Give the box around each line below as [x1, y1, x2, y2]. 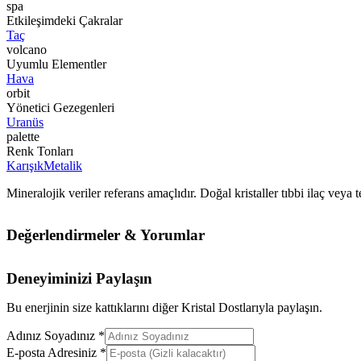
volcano [6, 43, 47, 57]
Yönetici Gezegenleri [6, 101, 114, 115]
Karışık [6, 159, 44, 173]
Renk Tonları [6, 144, 73, 159]
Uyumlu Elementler [6, 57, 106, 72]
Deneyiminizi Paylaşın [6, 270, 152, 288]
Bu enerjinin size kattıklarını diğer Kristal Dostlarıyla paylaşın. [6, 301, 322, 315]
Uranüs [6, 115, 44, 130]
